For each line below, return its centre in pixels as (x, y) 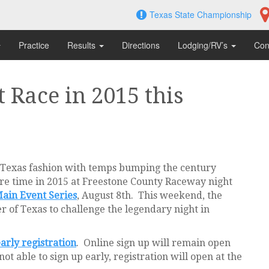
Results (83, 45)
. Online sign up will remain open (153, 243)
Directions (141, 45)
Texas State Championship (201, 14)
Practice (34, 45)
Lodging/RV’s (204, 45)
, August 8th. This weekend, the (150, 195)
